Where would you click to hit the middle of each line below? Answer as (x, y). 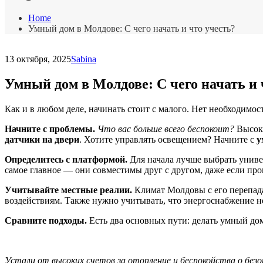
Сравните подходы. (46, 220)
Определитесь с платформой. (66, 159)
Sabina (84, 59)
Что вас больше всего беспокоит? (166, 129)
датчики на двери (42, 139)
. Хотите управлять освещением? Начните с (168, 139)
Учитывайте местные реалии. (68, 190)
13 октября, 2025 (38, 59)
